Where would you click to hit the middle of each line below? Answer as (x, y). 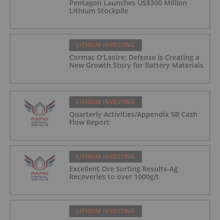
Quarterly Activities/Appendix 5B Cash (133, 114)
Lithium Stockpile (99, 11)
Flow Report (89, 122)
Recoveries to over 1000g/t (114, 177)
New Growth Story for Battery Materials (136, 65)
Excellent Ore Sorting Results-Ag (124, 169)
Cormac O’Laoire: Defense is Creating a (134, 57)
